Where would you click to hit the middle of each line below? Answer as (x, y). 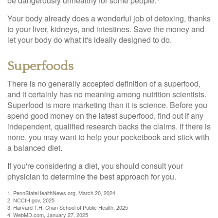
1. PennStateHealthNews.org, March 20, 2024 (61, 193)
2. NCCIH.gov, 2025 (31, 200)
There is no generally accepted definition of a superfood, (104, 83)
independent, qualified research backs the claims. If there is (109, 126)
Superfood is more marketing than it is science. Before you (107, 105)
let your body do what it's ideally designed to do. (90, 40)
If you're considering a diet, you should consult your (95, 166)
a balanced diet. (35, 148)
